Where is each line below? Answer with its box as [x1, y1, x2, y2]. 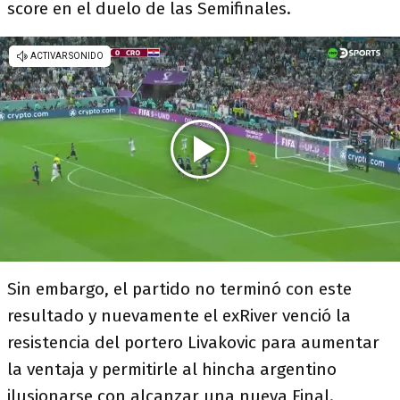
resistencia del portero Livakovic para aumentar [7, 332, 379, 353]
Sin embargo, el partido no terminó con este [7, 279, 352, 299]
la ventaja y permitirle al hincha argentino [7, 359, 337, 379]
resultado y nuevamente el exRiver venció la [7, 305, 351, 326]
